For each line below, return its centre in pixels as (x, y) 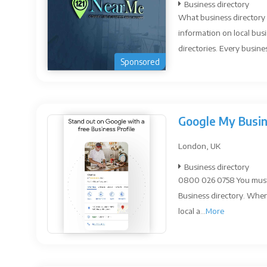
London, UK (199, 146)
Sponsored (140, 62)
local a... (192, 211)
